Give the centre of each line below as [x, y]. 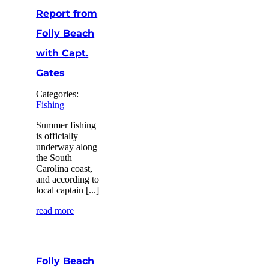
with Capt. [62, 53]
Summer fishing [66, 125]
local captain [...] [68, 190]
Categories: [58, 94]
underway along [67, 147]
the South [54, 157]
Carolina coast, [65, 168]
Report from [67, 13]
